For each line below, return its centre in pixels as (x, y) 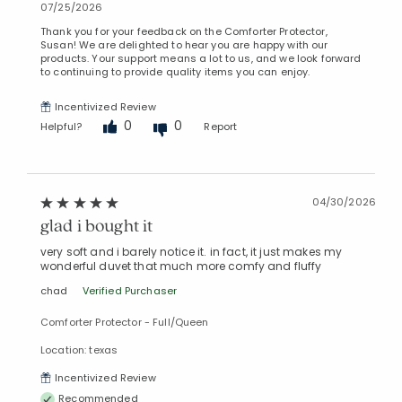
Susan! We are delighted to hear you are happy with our (184, 44)
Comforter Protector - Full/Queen (125, 322)
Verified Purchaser (130, 290)
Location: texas (79, 350)
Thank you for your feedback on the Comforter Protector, (184, 31)
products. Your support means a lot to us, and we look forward (201, 58)
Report (221, 127)
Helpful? (61, 127)
